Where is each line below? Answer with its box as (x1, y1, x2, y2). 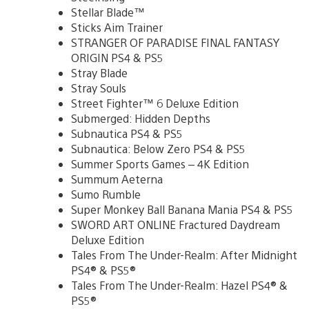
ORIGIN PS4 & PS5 (71, 50, 163, 65)
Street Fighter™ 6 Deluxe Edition (71, 95, 239, 110)
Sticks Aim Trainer (71, 19, 163, 34)
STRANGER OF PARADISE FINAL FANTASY (71, 34, 279, 50)
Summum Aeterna (71, 171, 163, 186)
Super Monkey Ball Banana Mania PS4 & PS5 (71, 201, 293, 217)
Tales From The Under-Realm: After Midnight (71, 247, 297, 262)
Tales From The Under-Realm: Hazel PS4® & (71, 277, 288, 292)
